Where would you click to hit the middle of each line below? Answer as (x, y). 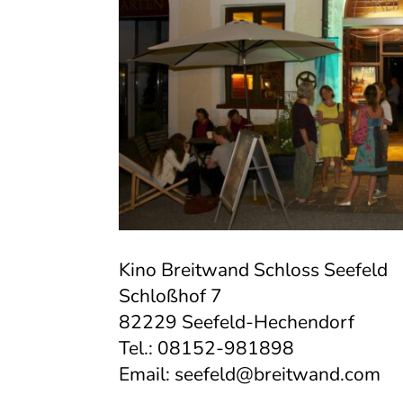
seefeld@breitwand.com (278, 374)
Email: (147, 374)
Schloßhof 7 (170, 296)
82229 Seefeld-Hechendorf (237, 322)
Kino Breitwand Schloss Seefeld (253, 269)
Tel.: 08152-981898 (206, 348)
